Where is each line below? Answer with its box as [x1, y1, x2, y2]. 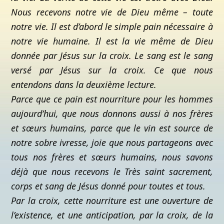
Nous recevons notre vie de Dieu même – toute [11, 6, 213, 18]
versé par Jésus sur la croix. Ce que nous [11, 64, 213, 76]
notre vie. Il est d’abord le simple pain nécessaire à [11, 20, 213, 32]
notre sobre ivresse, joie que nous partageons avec [11, 136, 213, 148]
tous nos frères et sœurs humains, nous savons [11, 151, 213, 163]
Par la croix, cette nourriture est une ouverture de [11, 194, 213, 206]
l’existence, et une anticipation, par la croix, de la [11, 209, 213, 221]
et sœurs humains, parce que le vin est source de [11, 122, 213, 134]
